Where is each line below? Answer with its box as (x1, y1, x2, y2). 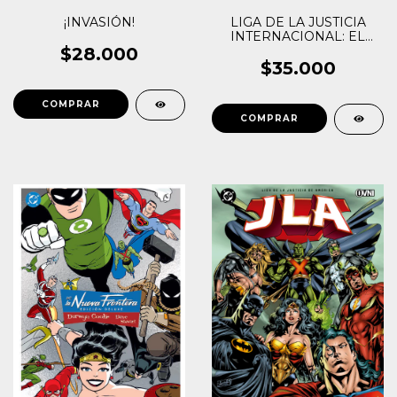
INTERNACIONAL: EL (230, 27, 365, 44)
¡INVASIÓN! (64, 13, 135, 30)
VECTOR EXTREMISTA (227, 42, 369, 58)
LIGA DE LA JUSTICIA (230, 13, 366, 30)
